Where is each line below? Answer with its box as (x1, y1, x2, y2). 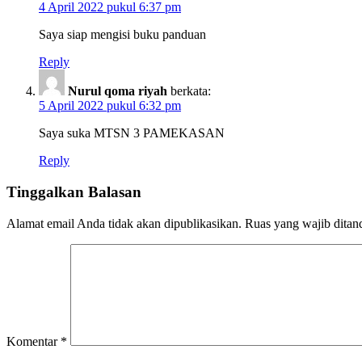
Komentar (6, 334, 61, 348)
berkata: (170, 84, 211, 99)
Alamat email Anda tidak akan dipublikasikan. (6, 216, 242, 230)
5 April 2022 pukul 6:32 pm (39, 99, 181, 113)
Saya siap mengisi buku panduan (39, 27, 206, 42)
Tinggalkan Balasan (6, 183, 141, 200)
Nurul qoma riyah (68, 84, 167, 99)
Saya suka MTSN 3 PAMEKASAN (39, 126, 225, 141)
